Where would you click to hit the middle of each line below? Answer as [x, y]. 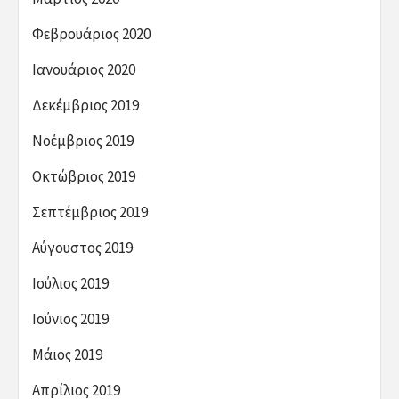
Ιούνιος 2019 [70, 318]
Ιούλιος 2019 [70, 283]
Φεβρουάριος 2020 [91, 33]
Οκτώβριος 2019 [84, 176]
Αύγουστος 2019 [82, 247]
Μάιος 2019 [67, 354]
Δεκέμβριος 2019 [85, 105]
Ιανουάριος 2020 [84, 69]
